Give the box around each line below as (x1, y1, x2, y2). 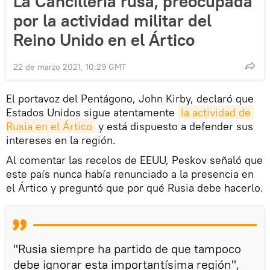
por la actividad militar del (13, 9, 212, 31)
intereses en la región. (6, 133, 116, 147)
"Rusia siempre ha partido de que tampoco (13, 240, 241, 256)
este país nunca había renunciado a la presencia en (6, 166, 254, 181)
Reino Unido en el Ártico (13, 28, 195, 51)
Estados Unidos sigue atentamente (6, 105, 178, 119)
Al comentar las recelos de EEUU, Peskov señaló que (6, 152, 263, 167)
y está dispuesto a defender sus (95, 119, 253, 133)
